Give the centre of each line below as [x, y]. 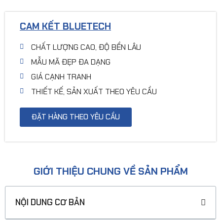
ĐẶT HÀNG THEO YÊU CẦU [76, 117]
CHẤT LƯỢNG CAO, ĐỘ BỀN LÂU [86, 47]
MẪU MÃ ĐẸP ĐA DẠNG [71, 62]
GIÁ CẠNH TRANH [61, 76]
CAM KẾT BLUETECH [65, 26]
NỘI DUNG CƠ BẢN [50, 202]
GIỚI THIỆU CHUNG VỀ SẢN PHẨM [110, 171]
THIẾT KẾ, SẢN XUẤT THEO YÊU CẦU [94, 91]
